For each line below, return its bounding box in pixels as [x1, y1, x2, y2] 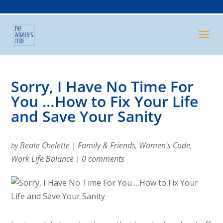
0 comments [82, 153, 125, 164]
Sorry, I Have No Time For [11, 76, 194, 97]
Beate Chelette [20, 140, 70, 151]
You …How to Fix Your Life [11, 91, 199, 111]
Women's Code [139, 140, 191, 151]
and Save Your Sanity [11, 106, 162, 126]
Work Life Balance [11, 153, 74, 164]
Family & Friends [78, 140, 136, 151]
